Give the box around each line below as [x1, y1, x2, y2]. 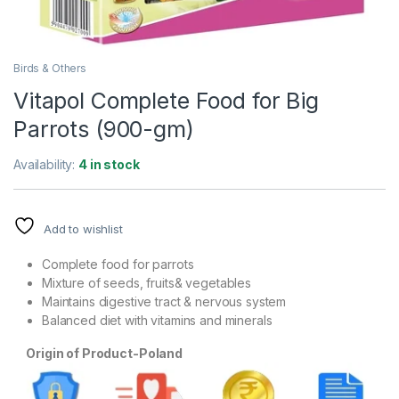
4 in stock [78, 156, 140, 172]
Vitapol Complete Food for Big [13, 86, 319, 114]
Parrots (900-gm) [13, 115, 194, 142]
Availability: [13, 156, 79, 172]
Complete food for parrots [42, 256, 194, 272]
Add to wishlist [43, 221, 123, 236]
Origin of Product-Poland [13, 345, 183, 361]
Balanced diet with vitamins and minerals [42, 312, 273, 328]
